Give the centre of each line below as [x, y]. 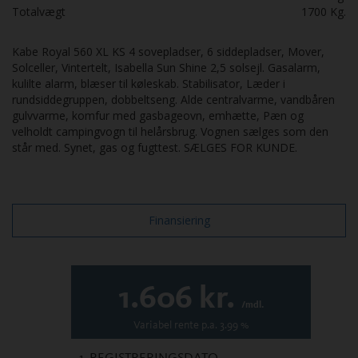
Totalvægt [39, 12]
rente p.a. [196, 325]
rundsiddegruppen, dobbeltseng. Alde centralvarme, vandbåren [173, 100]
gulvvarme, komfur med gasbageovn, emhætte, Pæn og [158, 116]
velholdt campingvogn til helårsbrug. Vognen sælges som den [170, 132]
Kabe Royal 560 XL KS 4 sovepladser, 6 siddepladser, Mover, [168, 52]
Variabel [153, 325]
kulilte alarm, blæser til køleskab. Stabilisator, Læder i [149, 84]
